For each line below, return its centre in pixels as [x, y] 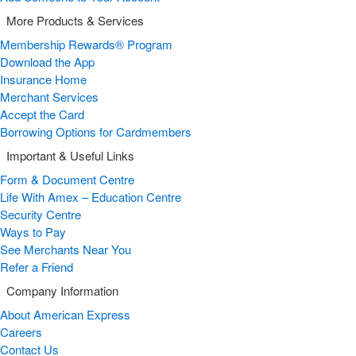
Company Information [62, 291]
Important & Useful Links [70, 156]
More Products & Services [75, 21]
